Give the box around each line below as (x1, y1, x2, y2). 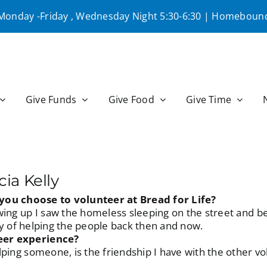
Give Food (108, 92, 154, 106)
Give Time (186, 92, 232, 106)
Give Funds (25, 92, 77, 106)
